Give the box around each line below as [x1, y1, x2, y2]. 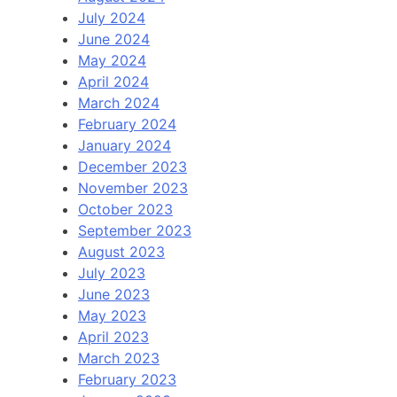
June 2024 [78, 29, 150, 48]
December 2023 [78, 157, 187, 175]
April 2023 [78, 327, 149, 346]
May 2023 [78, 306, 146, 324]
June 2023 [78, 284, 150, 303]
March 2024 [78, 93, 160, 112]
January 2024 [78, 136, 171, 154]
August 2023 [78, 242, 165, 261]
